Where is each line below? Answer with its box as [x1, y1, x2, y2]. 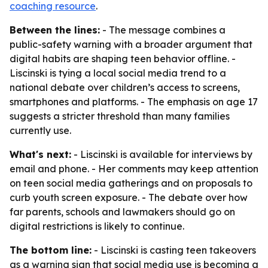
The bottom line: [10, 244, 92, 256]
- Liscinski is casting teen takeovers [92, 244, 256, 256]
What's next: [10, 148, 71, 160]
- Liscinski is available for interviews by [71, 148, 252, 160]
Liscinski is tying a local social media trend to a [10, 67, 226, 79]
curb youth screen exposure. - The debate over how [10, 191, 248, 203]
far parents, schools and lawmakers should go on [10, 206, 235, 218]
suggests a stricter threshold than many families [10, 110, 230, 122]
